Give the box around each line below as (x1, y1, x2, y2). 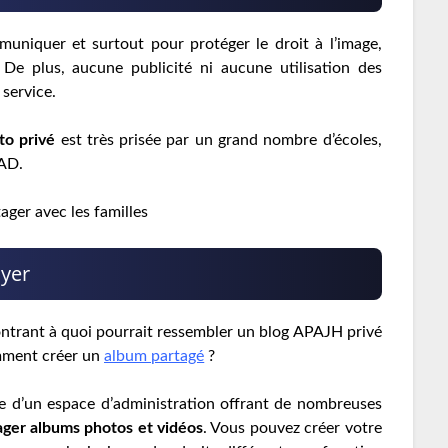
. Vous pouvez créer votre (203, 420, 382, 437)
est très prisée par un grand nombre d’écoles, (55, 132, 382, 149)
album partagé (104, 348, 205, 365)
